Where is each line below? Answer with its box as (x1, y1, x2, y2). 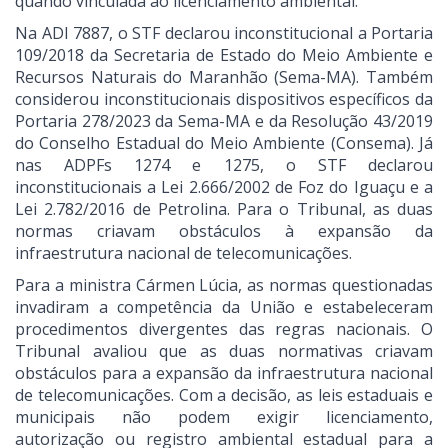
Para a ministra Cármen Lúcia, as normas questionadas (15, 274, 433, 297)
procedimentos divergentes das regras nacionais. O (15, 318, 433, 341)
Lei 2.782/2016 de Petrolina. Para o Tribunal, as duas (15, 198, 433, 221)
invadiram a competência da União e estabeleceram (15, 296, 433, 319)
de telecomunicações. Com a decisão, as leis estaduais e (15, 384, 433, 407)
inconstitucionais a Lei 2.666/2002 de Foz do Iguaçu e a (15, 176, 433, 199)
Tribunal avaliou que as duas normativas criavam (15, 340, 433, 363)
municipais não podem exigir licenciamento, (15, 406, 433, 429)
